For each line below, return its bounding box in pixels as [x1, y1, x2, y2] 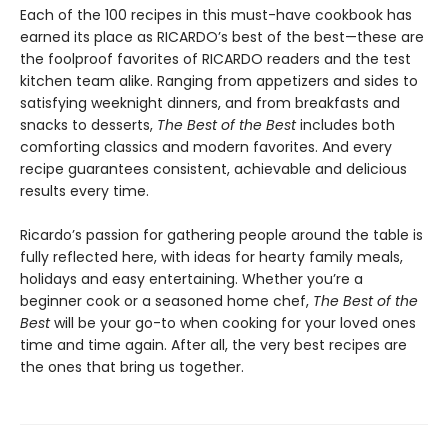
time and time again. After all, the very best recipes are [20, 335, 407, 356]
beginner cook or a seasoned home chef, [20, 291, 313, 312]
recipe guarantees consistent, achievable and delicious [20, 159, 407, 180]
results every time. [20, 181, 149, 202]
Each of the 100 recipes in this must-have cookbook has [20, 5, 412, 26]
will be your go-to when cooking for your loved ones [50, 313, 416, 334]
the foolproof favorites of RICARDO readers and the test [20, 49, 411, 70]
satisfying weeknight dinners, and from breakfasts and [20, 93, 400, 114]
